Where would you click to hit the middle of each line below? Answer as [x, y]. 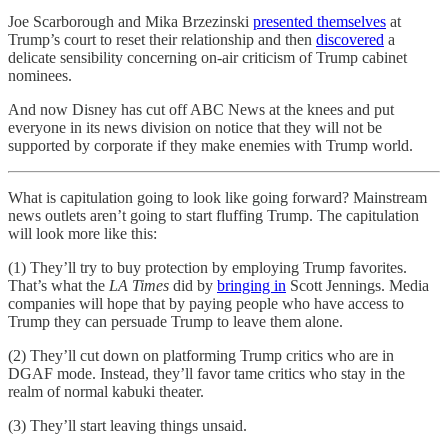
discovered [350, 39]
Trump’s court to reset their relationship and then [162, 39]
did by [193, 285]
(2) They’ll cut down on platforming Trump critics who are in [201, 355]
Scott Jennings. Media [357, 285]
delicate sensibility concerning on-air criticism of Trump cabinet [207, 57]
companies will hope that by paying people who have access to [206, 303]
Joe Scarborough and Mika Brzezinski [130, 21]
